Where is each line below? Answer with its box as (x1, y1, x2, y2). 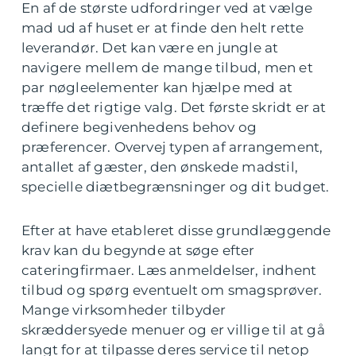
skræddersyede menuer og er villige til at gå (21, 322, 325, 339)
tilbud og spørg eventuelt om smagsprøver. (21, 282, 323, 299)
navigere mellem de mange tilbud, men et (21, 60, 313, 76)
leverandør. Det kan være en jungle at (21, 40, 279, 56)
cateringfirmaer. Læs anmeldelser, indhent (21, 262, 317, 279)
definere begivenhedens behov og (21, 119, 257, 136)
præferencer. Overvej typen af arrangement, (21, 139, 323, 156)
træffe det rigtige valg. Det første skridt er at (21, 99, 327, 116)
